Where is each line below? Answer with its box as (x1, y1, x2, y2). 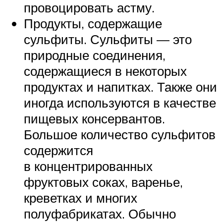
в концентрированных (24, 158, 153, 174)
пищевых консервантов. (24, 111, 165, 127)
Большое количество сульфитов (24, 126, 216, 143)
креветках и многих (24, 190, 137, 206)
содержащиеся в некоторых (24, 63, 187, 79)
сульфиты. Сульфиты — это (24, 31, 192, 48)
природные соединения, (24, 47, 166, 63)
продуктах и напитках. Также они (24, 79, 217, 95)
